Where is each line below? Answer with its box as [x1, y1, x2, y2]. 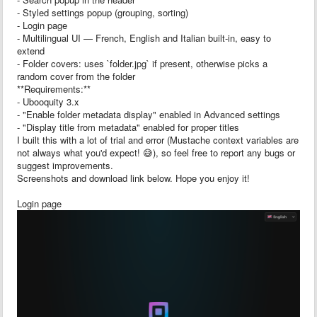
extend [17, 43, 45, 57]
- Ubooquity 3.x [17, 94, 79, 108]
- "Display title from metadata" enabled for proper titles [17, 120, 239, 134]
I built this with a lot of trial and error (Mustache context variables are [17, 132, 299, 146]
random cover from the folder [17, 69, 135, 83]
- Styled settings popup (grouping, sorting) [17, 5, 188, 19]
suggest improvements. [17, 158, 113, 172]
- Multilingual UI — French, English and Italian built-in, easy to [17, 30, 271, 45]
